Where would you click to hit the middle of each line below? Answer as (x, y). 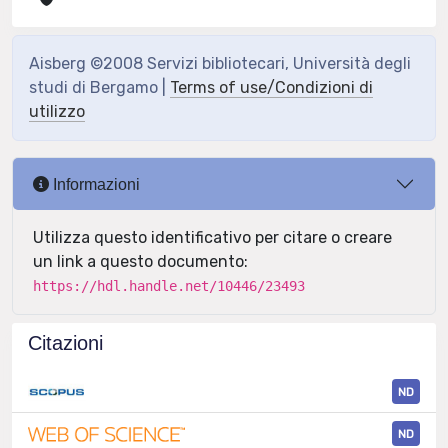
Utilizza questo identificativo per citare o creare (212, 237)
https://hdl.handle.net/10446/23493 (169, 286)
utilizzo (57, 111)
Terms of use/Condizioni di (271, 87)
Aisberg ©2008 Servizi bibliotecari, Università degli (220, 63)
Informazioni (94, 184)
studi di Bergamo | (99, 87)
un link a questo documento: (140, 261)
